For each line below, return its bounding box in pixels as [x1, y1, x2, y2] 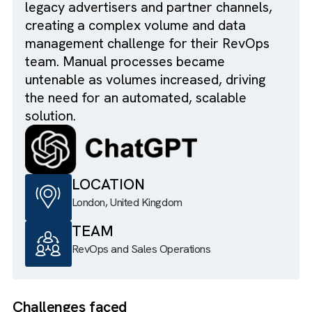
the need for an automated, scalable [28, 132, 274, 153]
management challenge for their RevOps [28, 72, 300, 93]
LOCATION [79, 228, 161, 251]
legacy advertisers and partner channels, [28, 32, 303, 53]
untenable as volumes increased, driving [28, 113, 295, 133]
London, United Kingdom [79, 251, 203, 268]
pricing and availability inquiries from [28, 12, 273, 33]
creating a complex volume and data [28, 52, 274, 73]
